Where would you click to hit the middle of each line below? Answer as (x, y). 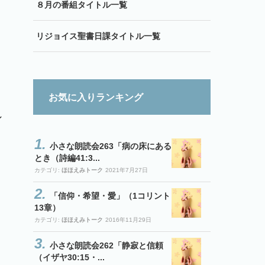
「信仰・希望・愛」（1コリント (110, 196)
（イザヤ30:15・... (70, 257)
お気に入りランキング (96, 97)
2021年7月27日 (127, 170)
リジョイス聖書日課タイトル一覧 (98, 36)
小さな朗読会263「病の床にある (111, 146)
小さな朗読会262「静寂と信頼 (106, 245)
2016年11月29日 (128, 220)
